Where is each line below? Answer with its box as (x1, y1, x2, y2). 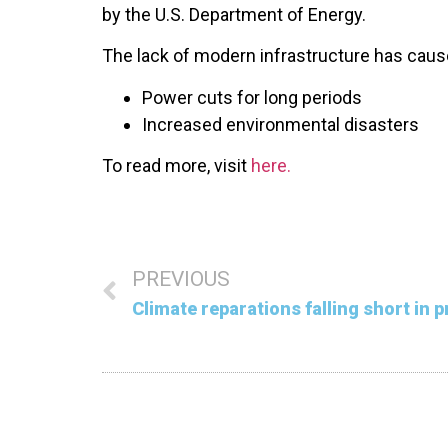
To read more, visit (102, 155, 251, 177)
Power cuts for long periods (142, 86, 362, 108)
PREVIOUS (132, 266, 230, 291)
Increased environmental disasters (142, 113, 419, 135)
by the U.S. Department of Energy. (102, 4, 366, 25)
